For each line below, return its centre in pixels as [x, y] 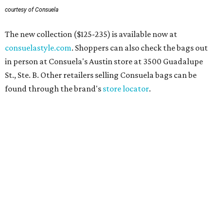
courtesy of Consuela [32, 9]
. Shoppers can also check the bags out [140, 47]
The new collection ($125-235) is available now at [91, 34]
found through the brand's [54, 88]
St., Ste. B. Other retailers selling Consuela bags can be [101, 75]
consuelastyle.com [38, 47]
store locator [126, 88]
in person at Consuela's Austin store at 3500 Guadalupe [104, 61]
